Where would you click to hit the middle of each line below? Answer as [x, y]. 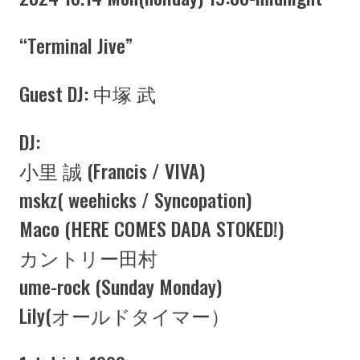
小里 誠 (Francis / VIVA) [112, 170]
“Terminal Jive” [76, 45]
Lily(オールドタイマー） [125, 315]
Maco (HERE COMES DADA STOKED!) [151, 228]
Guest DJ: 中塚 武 [88, 93]
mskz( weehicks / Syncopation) [135, 199]
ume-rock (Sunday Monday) [121, 286]
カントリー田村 [88, 257]
